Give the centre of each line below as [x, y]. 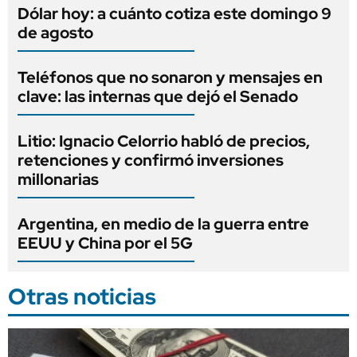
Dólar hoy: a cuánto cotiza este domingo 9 [175, 13]
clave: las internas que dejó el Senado [158, 96]
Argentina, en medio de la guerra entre [163, 224]
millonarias [58, 179]
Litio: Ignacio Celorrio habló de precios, [164, 141]
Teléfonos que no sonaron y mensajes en [170, 77]
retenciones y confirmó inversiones [151, 160]
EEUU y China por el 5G [105, 243]
